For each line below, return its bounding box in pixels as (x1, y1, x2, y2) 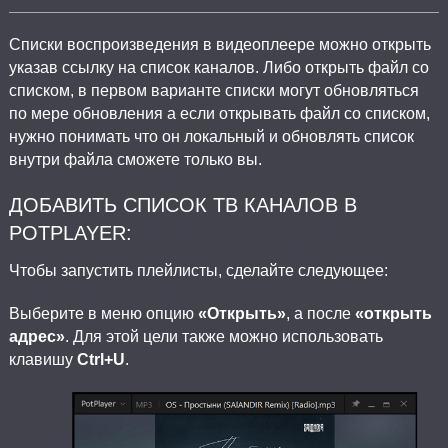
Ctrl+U (76, 350, 125, 368)
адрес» (8, 327, 65, 345)
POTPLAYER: (8, 221, 132, 244)
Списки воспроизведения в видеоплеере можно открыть (8, 35, 431, 53)
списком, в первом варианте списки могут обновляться (8, 81, 419, 99)
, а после (285, 304, 355, 322)
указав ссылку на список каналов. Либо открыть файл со (8, 58, 429, 76)
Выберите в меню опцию (8, 304, 198, 322)
